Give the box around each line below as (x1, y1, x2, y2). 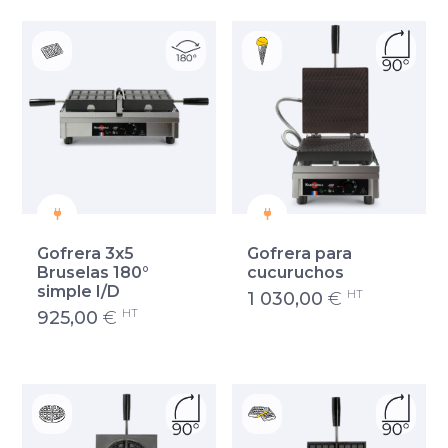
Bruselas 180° (37, 263, 150, 283)
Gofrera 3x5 (37, 244, 135, 264)
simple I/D (37, 282, 121, 302)
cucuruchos (247, 263, 344, 283)
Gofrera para (247, 244, 352, 264)
